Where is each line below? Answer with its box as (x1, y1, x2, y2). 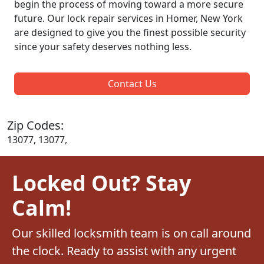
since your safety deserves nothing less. (14, 39, 192, 53)
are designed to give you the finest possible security (14, 25, 246, 39)
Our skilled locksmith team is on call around (12, 225, 251, 241)
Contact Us (107, 77, 157, 90)
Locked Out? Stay (12, 168, 191, 197)
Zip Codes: (7, 117, 64, 133)
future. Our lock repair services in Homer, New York (14, 11, 243, 25)
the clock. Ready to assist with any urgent (12, 242, 236, 259)
